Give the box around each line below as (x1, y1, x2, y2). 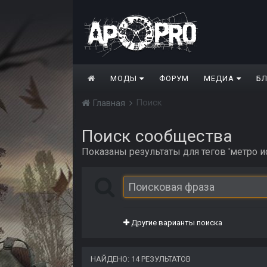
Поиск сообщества (82, 126, 232, 147)
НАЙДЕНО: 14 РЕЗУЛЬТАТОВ (91, 254, 191, 264)
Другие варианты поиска (129, 218, 222, 228)
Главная (90, 98, 128, 109)
